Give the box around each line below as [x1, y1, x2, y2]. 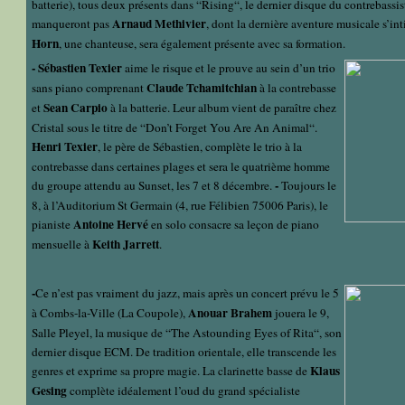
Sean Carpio [43, 99, 108, 118]
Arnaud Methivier [112, 14, 206, 33]
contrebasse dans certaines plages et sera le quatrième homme [32, 158, 330, 175]
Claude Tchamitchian [146, 79, 257, 98]
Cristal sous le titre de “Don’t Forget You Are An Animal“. [32, 119, 317, 137]
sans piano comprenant [32, 80, 144, 97]
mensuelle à [32, 236, 89, 253]
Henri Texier [32, 137, 98, 156]
